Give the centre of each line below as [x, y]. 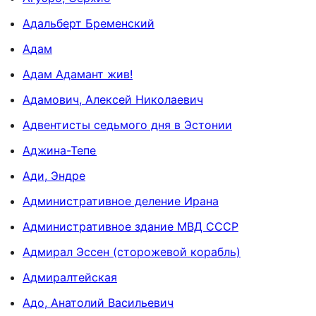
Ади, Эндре [54, 175]
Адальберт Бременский [89, 23]
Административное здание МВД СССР [130, 226]
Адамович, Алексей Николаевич [113, 99]
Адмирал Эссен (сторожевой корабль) [132, 251]
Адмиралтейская [70, 277]
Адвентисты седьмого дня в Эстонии [127, 124]
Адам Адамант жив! [78, 74]
